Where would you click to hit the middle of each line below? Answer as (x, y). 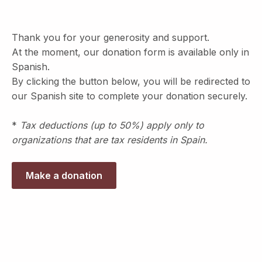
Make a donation (64, 175)
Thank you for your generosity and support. (111, 37)
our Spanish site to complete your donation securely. (130, 96)
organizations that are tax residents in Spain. (110, 139)
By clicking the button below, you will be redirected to (131, 81)
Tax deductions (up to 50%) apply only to (111, 125)
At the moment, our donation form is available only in (130, 52)
